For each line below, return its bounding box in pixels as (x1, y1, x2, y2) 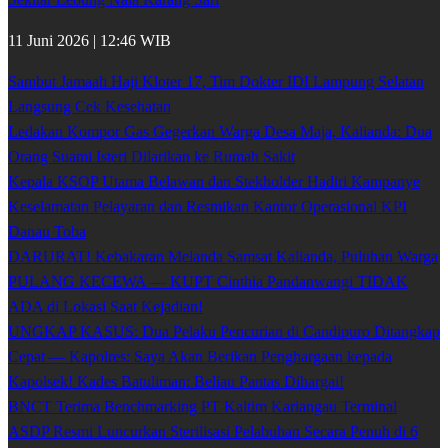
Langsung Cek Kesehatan (8, 98, 171, 116)
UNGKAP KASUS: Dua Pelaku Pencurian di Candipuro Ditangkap (8, 323, 440, 341)
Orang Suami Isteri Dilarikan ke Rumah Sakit (8, 148, 295, 166)
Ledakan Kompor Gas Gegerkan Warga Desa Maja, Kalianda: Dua (8, 123, 432, 141)
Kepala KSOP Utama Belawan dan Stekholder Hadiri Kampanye (8, 173, 420, 191)
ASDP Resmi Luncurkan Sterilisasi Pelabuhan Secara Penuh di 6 (8, 423, 418, 441)
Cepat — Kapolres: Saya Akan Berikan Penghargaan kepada (8, 348, 392, 366)
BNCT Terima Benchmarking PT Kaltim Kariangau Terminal (8, 398, 397, 416)
